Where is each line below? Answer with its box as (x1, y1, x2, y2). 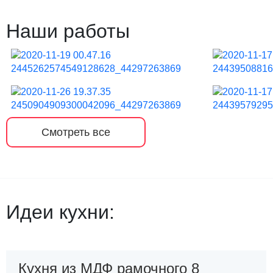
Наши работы (6, 20, 130, 43)
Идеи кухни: (6, 201, 115, 224)
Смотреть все (41, 126, 110, 138)
